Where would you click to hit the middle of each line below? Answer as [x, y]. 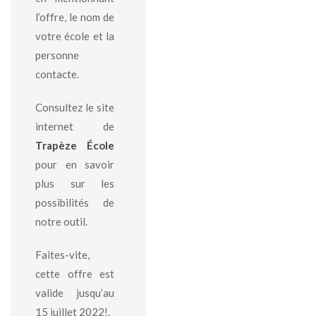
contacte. [57, 74]
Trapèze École [75, 145]
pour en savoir [75, 164]
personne [57, 55]
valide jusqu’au [75, 293]
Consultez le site [75, 107]
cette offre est [75, 274]
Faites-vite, [62, 255]
